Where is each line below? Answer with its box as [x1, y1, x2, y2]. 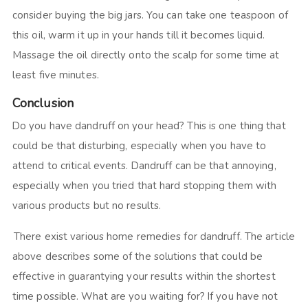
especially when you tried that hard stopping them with [12, 178, 277, 192]
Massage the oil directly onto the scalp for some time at [12, 47, 280, 62]
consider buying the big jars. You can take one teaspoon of [12, 8, 288, 22]
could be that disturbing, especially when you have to [12, 138, 267, 153]
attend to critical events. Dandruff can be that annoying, [12, 158, 276, 173]
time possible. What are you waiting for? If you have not [12, 289, 278, 303]
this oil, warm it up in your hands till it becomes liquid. [12, 27, 265, 42]
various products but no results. [12, 198, 162, 212]
